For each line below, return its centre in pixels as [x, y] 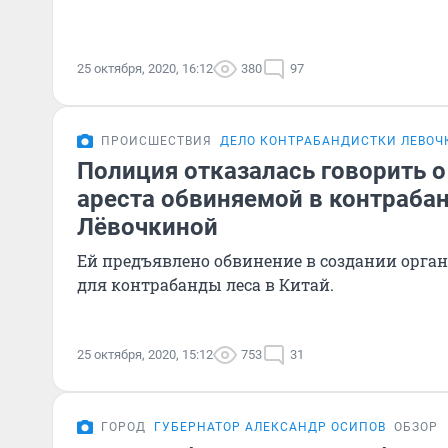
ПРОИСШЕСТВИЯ [156, 141]
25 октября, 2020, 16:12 [145, 68]
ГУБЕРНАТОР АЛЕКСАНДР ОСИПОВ [270, 427]
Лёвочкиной [147, 227]
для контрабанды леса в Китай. [205, 284]
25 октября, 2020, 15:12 [145, 354]
